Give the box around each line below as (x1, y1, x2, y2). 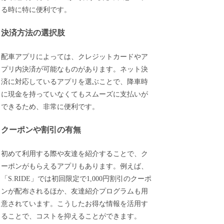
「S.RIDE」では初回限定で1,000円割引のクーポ (1, 175, 152, 182)
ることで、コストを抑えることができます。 (1, 212, 141, 220)
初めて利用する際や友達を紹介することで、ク (1, 150, 148, 157)
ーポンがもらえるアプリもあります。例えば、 (1, 162, 148, 170)
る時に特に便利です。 (1, 5, 71, 13)
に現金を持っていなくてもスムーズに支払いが (1, 90, 148, 98)
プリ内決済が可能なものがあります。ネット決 (1, 65, 148, 73)
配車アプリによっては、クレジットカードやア (1, 52, 148, 60)
